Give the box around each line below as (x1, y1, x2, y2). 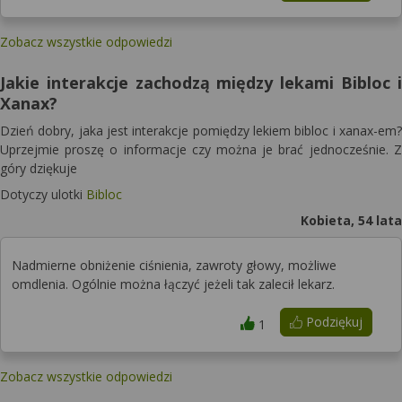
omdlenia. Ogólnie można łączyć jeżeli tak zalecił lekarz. (12, 275, 335, 293)
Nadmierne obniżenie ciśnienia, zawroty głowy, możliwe (12, 257, 336, 274)
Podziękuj (301, 313, 363, 330)
